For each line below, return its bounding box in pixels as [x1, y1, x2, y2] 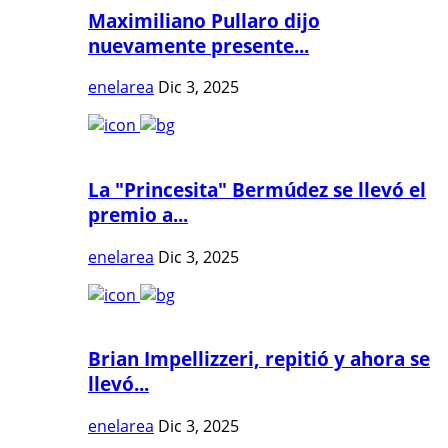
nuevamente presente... [88, 32, 309, 58]
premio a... [88, 201, 188, 227]
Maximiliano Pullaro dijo [88, 7, 320, 33]
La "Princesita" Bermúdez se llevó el [88, 176, 426, 202]
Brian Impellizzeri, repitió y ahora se [88, 346, 430, 372]
